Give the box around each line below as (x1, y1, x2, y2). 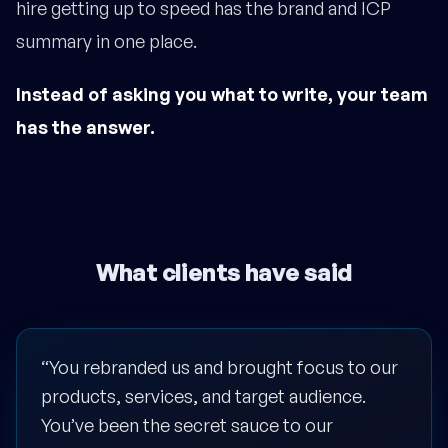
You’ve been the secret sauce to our (41, 414, 333, 437)
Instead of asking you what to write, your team (16, 83, 428, 106)
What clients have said (95, 257, 353, 288)
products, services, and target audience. (41, 385, 366, 408)
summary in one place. (16, 30, 197, 53)
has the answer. (16, 116, 155, 139)
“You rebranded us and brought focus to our (41, 356, 398, 379)
